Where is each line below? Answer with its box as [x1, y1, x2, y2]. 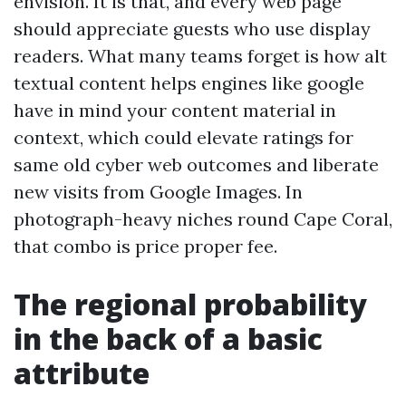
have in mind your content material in [14, 99, 336, 121]
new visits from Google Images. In [14, 180, 303, 203]
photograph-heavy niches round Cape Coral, [14, 208, 392, 230]
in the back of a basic [14, 319, 323, 358]
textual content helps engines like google [14, 72, 364, 94]
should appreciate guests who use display [14, 17, 371, 40]
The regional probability [14, 285, 367, 324]
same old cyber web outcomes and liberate [14, 153, 379, 176]
